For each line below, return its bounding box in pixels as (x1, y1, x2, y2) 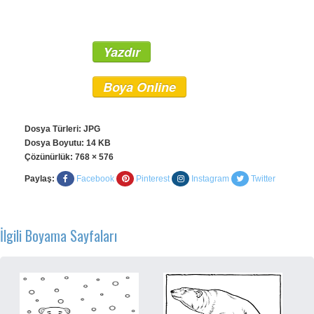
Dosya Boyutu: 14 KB (25, 138, 111, 148)
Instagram (191, 174, 229, 184)
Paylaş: (25, 174, 55, 184)
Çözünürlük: (25, 152, 75, 162)
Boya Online (103, 78, 176, 96)
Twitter (251, 174, 275, 184)
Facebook (76, 174, 114, 184)
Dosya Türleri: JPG (25, 124, 100, 134)
